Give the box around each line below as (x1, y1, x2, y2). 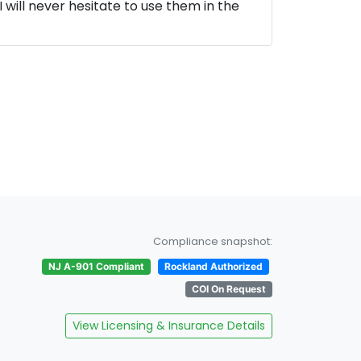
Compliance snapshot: (153, 234, 272, 248)
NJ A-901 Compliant (48, 260, 144, 272)
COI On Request (192, 283, 266, 295)
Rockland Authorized (164, 260, 263, 272)
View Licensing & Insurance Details (73, 317, 265, 334)
